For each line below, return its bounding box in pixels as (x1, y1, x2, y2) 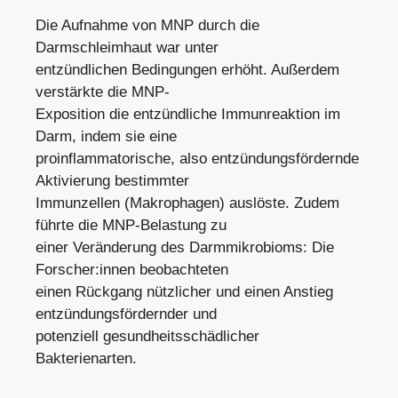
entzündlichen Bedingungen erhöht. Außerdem (36, 61, 339, 78)
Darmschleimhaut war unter (36, 39, 219, 56)
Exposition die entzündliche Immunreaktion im (36, 106, 340, 123)
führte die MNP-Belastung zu (36, 217, 227, 234)
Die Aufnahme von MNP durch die (36, 17, 259, 34)
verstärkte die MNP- (36, 84, 170, 100)
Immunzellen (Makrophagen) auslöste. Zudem (36, 195, 339, 211)
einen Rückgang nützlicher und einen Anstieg (36, 283, 333, 300)
